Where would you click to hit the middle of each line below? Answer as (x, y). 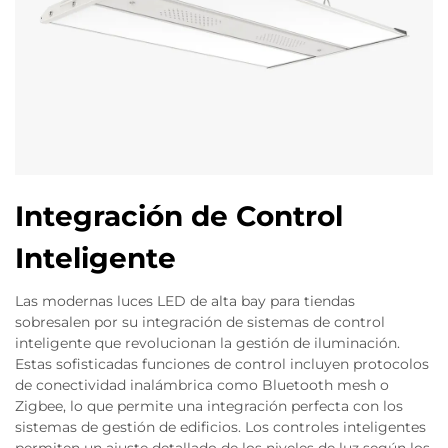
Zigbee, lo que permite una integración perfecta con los (209, 406)
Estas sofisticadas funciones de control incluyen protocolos (222, 364)
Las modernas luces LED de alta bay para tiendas (185, 301)
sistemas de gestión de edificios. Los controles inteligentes (220, 427)
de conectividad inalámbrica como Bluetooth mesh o (202, 385)
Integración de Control (179, 216)
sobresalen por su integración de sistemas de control (200, 322)
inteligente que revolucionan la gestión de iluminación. (207, 343)
